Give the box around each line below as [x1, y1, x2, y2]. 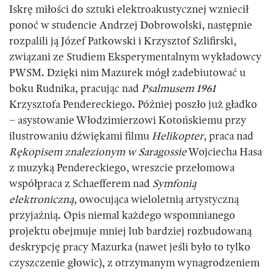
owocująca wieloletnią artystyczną [77, 194, 239, 206]
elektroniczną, [9, 194, 77, 206]
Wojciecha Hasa [186, 147, 262, 158]
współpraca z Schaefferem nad [9, 179, 152, 190]
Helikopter [152, 131, 204, 143]
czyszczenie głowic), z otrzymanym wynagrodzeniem [9, 258, 260, 269]
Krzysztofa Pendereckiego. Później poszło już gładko [9, 99, 257, 111]
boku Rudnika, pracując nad [9, 83, 141, 95]
